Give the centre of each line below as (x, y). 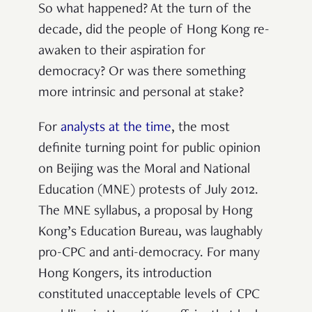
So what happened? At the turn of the (145, 9)
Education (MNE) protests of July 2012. (148, 190)
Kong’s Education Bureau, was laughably (150, 232)
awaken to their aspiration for (122, 51)
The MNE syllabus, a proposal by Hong (146, 211)
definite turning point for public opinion (149, 149)
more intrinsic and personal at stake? (141, 93)
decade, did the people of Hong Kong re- (154, 30)
